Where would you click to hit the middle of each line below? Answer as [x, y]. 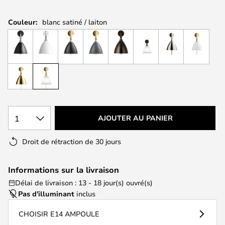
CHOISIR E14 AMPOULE [59, 213]
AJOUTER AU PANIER [135, 118]
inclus [85, 193]
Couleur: [23, 22]
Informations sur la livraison [64, 170]
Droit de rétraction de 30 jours [72, 141]
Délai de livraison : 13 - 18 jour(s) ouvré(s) [84, 182]
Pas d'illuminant [46, 193]
